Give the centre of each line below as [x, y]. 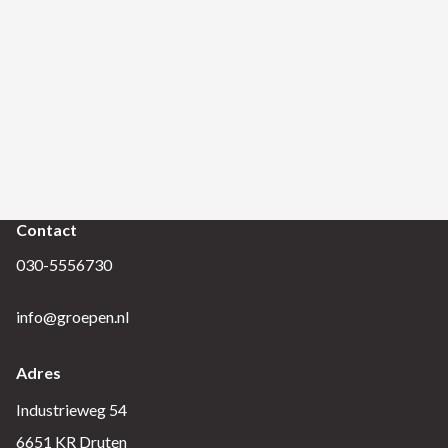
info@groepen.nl [72, 316]
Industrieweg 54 [71, 409]
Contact [46, 229]
